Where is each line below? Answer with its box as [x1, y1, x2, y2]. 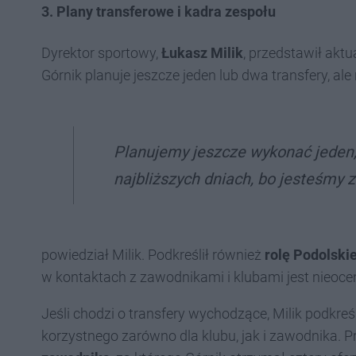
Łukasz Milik [161, 44, 243, 61]
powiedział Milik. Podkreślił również [41, 246, 265, 263]
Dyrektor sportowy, [41, 44, 161, 61]
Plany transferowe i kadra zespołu [56, 2, 276, 20]
